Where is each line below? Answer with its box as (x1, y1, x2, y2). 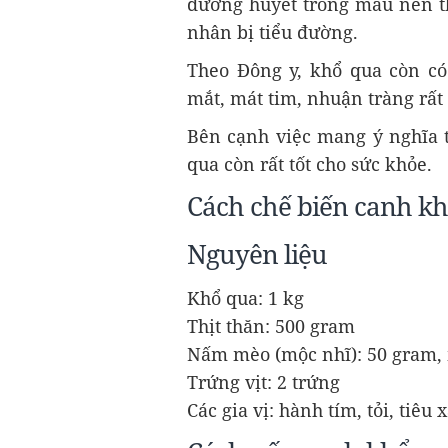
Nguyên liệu (187, 237, 327, 273)
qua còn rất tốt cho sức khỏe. (187, 152, 437, 177)
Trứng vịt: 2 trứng (187, 370, 340, 395)
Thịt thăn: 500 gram (187, 314, 355, 339)
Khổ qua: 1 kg (187, 286, 304, 311)
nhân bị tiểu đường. (187, 20, 358, 45)
